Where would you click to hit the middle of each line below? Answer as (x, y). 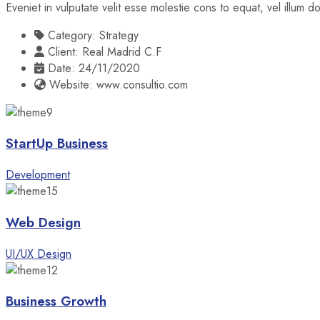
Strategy (119, 35)
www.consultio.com (142, 84)
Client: (63, 51)
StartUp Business (57, 144)
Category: (72, 35)
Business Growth (56, 301)
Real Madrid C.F (122, 51)
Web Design (43, 222)
